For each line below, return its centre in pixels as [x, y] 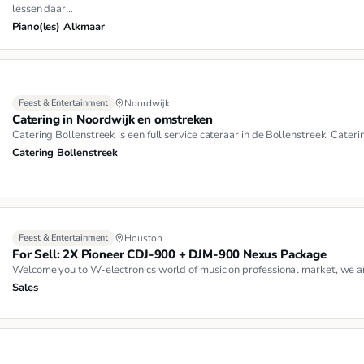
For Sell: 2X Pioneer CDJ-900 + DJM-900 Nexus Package [169, 254]
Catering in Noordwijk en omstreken [113, 120]
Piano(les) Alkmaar [58, 26]
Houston [143, 238]
